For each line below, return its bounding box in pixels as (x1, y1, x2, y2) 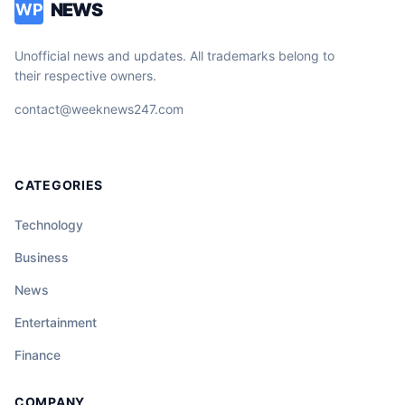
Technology (14, 216, 83, 232)
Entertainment (14, 314, 97, 330)
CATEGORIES (14, 176, 103, 193)
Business (14, 249, 69, 265)
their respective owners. (14, 67, 156, 83)
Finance (14, 346, 61, 363)
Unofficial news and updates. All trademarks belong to (14, 47, 334, 63)
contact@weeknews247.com (14, 100, 184, 117)
